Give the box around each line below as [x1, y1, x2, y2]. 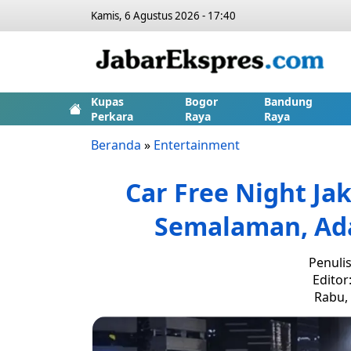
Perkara [91, 109, 133, 124]
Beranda [91, 136, 141, 154]
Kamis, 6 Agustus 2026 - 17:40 [91, 9, 236, 23]
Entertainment [154, 136, 240, 154]
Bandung [263, 94, 313, 109]
